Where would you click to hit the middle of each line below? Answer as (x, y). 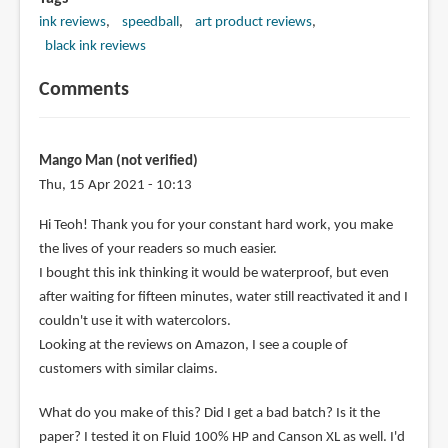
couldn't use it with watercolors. (134, 321)
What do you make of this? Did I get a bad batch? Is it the (209, 413)
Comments (83, 89)
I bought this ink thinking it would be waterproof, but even (213, 273)
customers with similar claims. (128, 369)
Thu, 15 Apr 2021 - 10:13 (115, 185)
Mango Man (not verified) (118, 161)
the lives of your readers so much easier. (157, 249)
